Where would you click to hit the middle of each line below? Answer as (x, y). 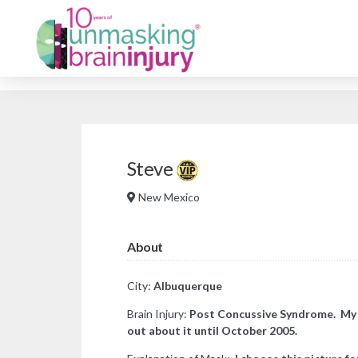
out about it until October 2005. (212, 330)
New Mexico (168, 197)
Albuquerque (188, 285)
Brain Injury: (158, 313)
